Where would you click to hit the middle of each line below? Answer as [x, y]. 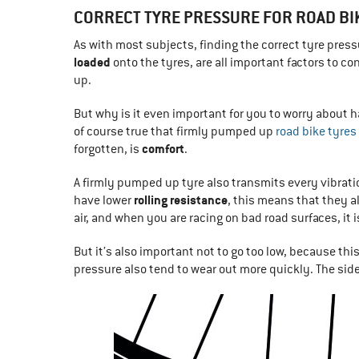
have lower [104, 201]
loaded [92, 63]
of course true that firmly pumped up [175, 132]
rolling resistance [181, 200]
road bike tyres [316, 132]
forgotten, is [108, 149]
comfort [163, 149]
